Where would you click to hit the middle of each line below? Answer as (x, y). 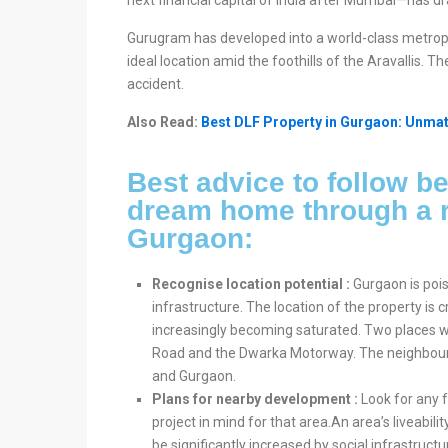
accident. (155, 84)
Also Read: (164, 122)
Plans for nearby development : (255, 399)
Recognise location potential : (251, 284)
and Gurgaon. (194, 376)
